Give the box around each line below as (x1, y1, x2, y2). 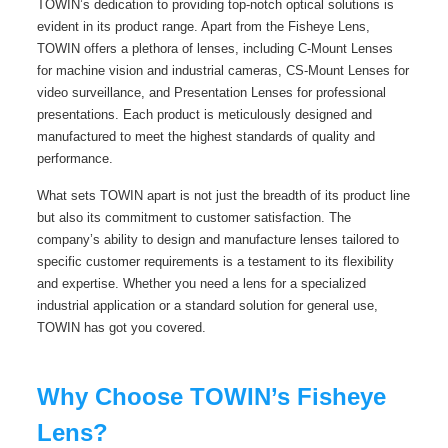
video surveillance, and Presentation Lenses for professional (36, 84, 386, 100)
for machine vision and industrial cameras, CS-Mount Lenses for (36, 62, 409, 78)
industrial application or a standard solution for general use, (36, 297, 378, 313)
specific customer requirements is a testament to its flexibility (36, 253, 394, 269)
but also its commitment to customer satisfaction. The (36, 209, 351, 225)
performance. (36, 150, 113, 166)
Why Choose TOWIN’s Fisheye (36, 382, 386, 410)
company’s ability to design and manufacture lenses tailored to (36, 231, 399, 247)
